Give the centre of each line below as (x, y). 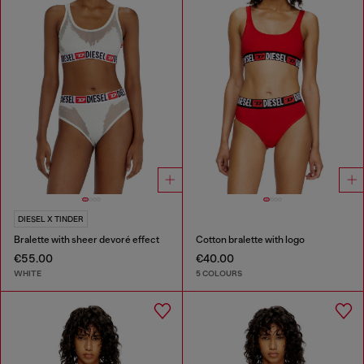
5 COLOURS (219, 273)
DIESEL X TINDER (51, 219)
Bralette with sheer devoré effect (87, 240)
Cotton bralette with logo (250, 240)
